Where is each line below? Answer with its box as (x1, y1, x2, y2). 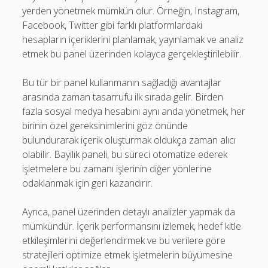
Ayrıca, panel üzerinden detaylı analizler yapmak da (22, 205, 236, 218)
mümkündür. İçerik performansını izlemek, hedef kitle (22, 220, 242, 233)
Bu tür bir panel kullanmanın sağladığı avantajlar (22, 76, 222, 89)
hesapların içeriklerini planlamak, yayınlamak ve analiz (22, 33, 244, 46)
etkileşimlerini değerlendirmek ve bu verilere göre (22, 234, 226, 247)
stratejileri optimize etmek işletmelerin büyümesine (22, 248, 233, 261)
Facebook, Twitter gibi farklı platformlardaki (22, 19, 203, 32)
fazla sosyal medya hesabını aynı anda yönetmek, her (22, 105, 246, 118)
